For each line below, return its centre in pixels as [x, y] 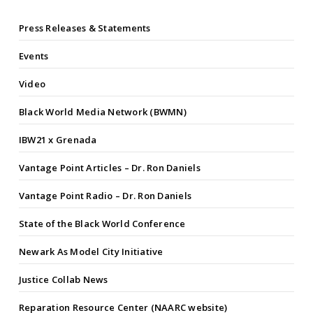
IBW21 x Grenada [58, 140]
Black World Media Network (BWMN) [102, 112]
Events [34, 56]
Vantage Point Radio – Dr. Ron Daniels [105, 196]
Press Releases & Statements [85, 28]
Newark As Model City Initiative [91, 252]
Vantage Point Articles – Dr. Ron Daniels [109, 168]
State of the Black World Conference [102, 224]
